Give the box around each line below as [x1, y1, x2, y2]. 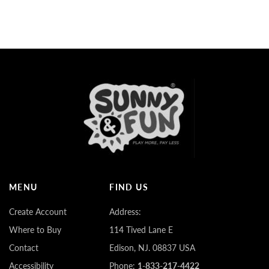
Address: [109, 206, 142, 217]
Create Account [9, 206, 67, 217]
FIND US [109, 182, 148, 193]
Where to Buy [9, 224, 61, 235]
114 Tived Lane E [109, 224, 174, 235]
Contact [9, 242, 38, 253]
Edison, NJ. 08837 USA [109, 242, 196, 253]
